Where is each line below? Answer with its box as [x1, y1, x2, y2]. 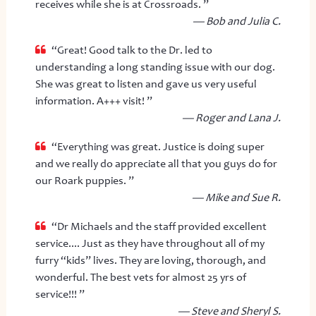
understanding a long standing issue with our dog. [35, 60, 275, 73]
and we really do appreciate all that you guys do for [35, 157, 277, 170]
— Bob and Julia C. [193, 14, 281, 28]
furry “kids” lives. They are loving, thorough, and [35, 253, 266, 267]
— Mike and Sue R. [192, 190, 281, 204]
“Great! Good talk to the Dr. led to [51, 43, 212, 56]
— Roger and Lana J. [182, 111, 281, 124]
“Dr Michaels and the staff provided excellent [51, 219, 267, 233]
